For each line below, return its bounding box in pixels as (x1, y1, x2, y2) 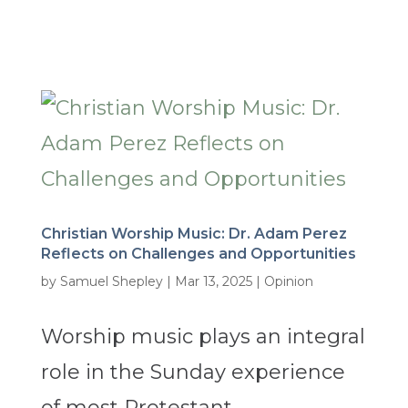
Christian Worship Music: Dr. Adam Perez (40, 225, 347, 243)
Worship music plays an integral (40, 324, 365, 350)
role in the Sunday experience (40, 360, 345, 385)
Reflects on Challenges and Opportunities (40, 245, 356, 263)
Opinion (263, 273, 313, 291)
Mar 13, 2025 (174, 273, 252, 291)
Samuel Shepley (59, 273, 163, 291)
